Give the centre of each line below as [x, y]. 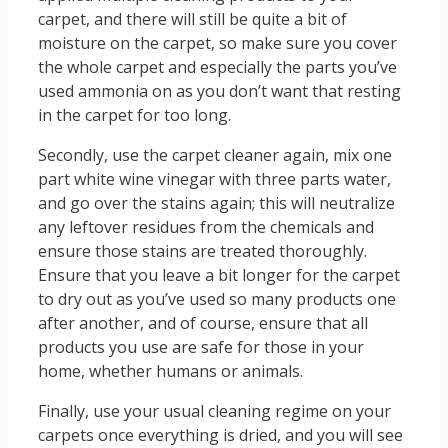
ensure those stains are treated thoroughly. [202, 251]
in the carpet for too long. [134, 115]
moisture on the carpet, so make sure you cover [217, 43]
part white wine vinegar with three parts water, [214, 179]
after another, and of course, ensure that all [203, 323]
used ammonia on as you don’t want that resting [219, 91]
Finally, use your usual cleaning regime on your [214, 411]
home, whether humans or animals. [170, 371]
